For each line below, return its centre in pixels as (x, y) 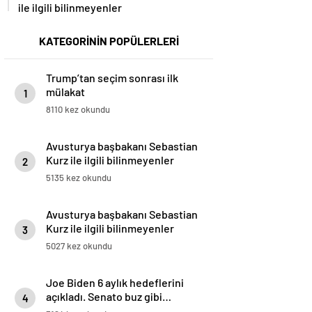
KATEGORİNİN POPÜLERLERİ (109, 41)
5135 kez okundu (79, 178)
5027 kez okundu (79, 246)
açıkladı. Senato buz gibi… (109, 297)
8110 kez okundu (78, 110)
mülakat (65, 92)
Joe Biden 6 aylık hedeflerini (115, 283)
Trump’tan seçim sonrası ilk (112, 78)
